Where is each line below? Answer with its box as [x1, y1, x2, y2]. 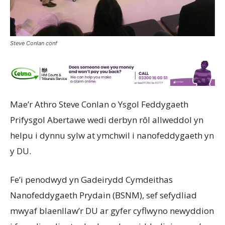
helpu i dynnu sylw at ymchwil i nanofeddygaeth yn [10, 129, 214, 141]
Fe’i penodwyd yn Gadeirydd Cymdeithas [10, 173, 173, 185]
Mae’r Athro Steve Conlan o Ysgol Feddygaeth [10, 98, 188, 110]
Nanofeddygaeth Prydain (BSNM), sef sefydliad [10, 189, 197, 201]
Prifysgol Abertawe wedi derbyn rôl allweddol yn [10, 114, 203, 126]
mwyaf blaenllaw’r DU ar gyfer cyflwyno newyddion [10, 204, 214, 216]
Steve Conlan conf [10, 39, 57, 47]
